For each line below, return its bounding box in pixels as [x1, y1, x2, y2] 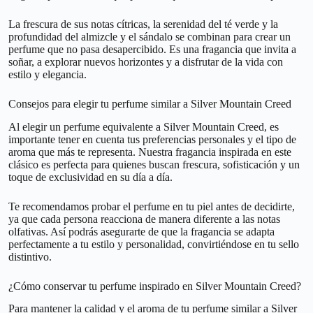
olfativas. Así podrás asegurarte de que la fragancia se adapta [8, 225, 275, 238]
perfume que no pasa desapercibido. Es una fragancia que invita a [8, 43, 296, 55]
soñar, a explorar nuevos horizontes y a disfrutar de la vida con [8, 55, 283, 68]
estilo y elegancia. [8, 68, 87, 80]
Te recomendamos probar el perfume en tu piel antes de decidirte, [8, 200, 295, 212]
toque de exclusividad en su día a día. [8, 170, 173, 183]
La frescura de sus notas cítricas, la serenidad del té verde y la [8, 17, 278, 30]
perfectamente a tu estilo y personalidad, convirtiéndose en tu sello [8, 238, 299, 250]
